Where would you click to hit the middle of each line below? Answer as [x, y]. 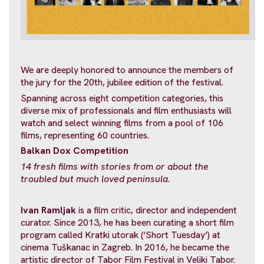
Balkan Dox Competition [75, 151]
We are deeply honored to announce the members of [127, 70]
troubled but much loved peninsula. [95, 179]
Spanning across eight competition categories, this [122, 98]
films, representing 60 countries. [85, 135]
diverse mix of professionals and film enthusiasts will [126, 110]
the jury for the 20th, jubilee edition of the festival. [122, 82]
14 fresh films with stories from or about [108, 166]
